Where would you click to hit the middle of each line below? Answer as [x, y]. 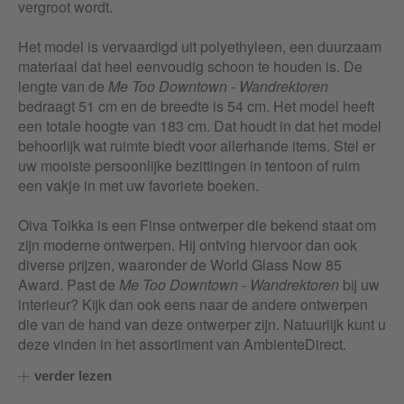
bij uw [359, 285]
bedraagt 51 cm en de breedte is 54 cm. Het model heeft [196, 106]
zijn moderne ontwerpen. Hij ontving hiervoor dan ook [188, 245]
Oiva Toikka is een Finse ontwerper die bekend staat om [197, 225]
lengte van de [63, 87]
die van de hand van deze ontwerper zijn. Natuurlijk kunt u [202, 325]
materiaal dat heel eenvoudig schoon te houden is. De [190, 67]
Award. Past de [69, 285]
